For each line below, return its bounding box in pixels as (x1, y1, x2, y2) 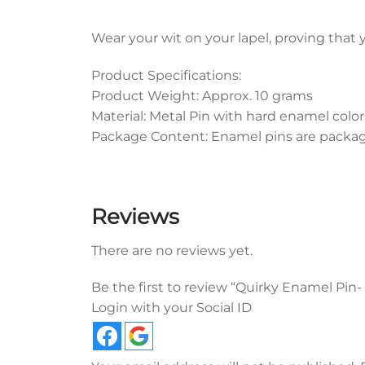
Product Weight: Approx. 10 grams (91, 88, 313, 104)
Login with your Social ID (91, 300, 252, 316)
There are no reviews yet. (91, 242, 253, 258)
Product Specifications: (91, 68, 241, 84)
